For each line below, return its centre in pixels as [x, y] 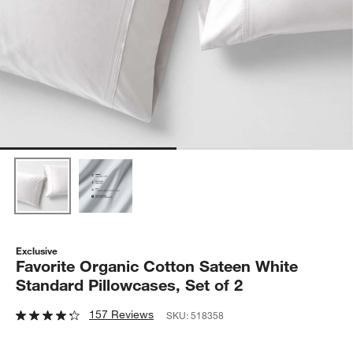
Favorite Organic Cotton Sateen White [157, 266]
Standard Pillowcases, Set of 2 [130, 284]
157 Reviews [122, 314]
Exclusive [37, 250]
